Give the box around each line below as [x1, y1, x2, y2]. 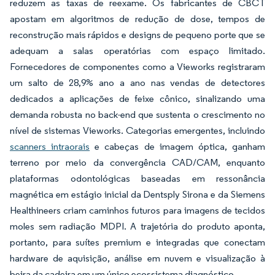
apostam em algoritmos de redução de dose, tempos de [10, 13, 265, 25]
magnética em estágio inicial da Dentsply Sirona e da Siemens [10, 188, 265, 200]
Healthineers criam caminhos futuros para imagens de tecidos [10, 204, 265, 216]
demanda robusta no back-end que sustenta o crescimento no [10, 109, 265, 120]
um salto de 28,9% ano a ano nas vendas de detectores [10, 77, 265, 88]
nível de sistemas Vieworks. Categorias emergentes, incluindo [10, 125, 265, 136]
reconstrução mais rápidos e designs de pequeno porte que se [10, 29, 265, 41]
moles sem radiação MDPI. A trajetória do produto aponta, [10, 220, 265, 232]
